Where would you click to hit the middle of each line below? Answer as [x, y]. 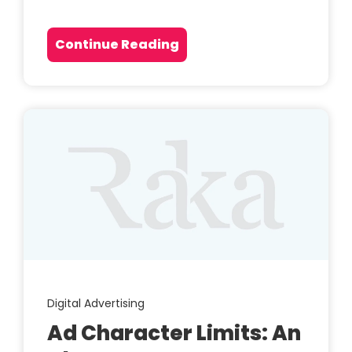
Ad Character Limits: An [174, 334]
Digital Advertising [96, 304]
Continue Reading [117, 45]
